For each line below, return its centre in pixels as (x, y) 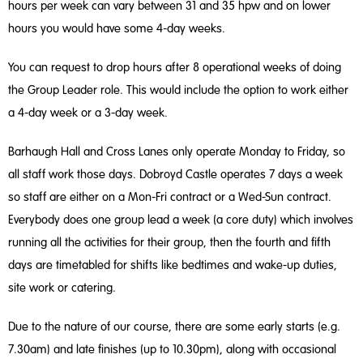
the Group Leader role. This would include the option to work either (178, 90)
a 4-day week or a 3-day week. (88, 113)
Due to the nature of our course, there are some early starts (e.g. (174, 327)
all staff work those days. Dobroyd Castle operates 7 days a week (175, 174)
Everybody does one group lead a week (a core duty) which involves (181, 220)
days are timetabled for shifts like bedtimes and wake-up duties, (173, 265)
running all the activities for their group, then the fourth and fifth (169, 242)
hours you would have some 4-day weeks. (117, 28)
